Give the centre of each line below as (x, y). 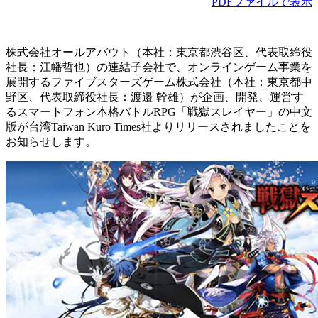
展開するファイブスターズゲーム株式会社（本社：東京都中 (159, 82)
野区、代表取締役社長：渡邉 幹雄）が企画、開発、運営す (155, 97)
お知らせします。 (51, 141)
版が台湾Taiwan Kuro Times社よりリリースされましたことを (158, 126)
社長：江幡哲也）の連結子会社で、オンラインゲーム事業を (159, 67)
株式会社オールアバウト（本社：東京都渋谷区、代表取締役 (159, 52)
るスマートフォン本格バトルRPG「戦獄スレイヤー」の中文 (159, 111)
